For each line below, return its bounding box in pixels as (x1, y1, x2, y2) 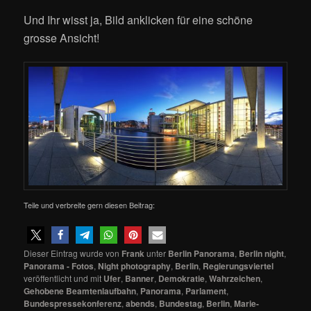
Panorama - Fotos (24, 260, 94, 273)
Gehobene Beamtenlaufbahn (24, 285, 137, 298)
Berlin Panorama (168, 247, 235, 260)
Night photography (98, 260, 171, 273)
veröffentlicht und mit (24, 272, 104, 285)
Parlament (185, 285, 227, 298)
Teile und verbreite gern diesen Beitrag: (24, 199, 155, 210)
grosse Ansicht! (24, 29, 100, 46)
